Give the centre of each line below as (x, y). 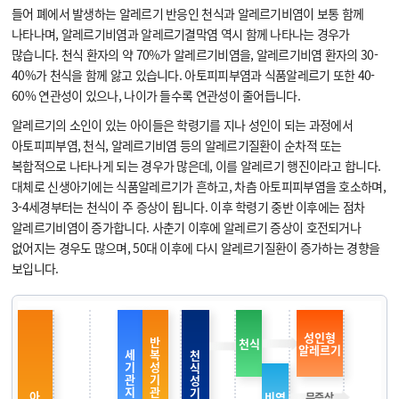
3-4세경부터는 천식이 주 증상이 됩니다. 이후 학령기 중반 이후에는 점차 (188, 207)
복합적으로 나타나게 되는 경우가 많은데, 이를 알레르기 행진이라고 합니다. (196, 166)
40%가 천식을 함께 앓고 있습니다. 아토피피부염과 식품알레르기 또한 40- (193, 75)
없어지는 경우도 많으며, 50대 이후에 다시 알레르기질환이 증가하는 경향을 (196, 248)
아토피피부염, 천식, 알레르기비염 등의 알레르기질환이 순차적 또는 (177, 145)
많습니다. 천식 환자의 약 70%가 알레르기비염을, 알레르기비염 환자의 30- (195, 54)
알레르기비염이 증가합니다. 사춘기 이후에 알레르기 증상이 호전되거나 (187, 227)
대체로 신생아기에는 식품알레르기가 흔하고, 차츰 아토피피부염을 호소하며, (199, 186)
